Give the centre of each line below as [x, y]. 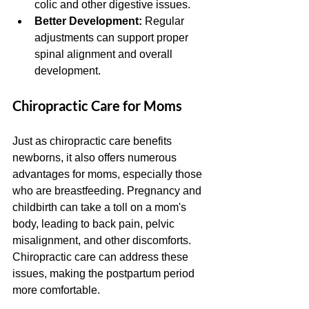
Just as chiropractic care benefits [93, 141]
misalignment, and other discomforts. [103, 240]
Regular [165, 21]
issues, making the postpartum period [105, 273]
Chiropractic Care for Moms [97, 106]
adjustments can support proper [113, 38]
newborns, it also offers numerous [96, 158]
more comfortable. [56, 290]
